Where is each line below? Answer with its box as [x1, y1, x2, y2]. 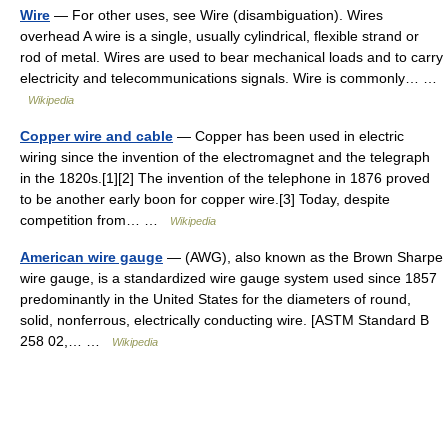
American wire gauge [20, 249, 163, 265]
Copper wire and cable [20, 128, 173, 144]
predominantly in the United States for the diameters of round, [20, 291, 411, 307]
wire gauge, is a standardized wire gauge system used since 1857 [20, 270, 437, 286]
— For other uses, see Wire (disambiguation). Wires [50, 7, 383, 23]
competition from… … [20, 212, 170, 228]
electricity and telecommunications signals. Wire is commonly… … [20, 70, 437, 86]
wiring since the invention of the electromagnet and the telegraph [20, 149, 430, 165]
